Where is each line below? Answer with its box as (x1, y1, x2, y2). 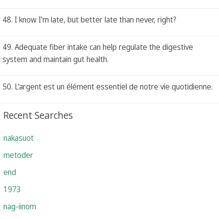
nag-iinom (3, 200, 36, 212)
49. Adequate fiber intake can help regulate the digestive (2, 41, 193, 52)
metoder (3, 149, 33, 160)
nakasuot (3, 132, 34, 143)
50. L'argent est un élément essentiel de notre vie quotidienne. (2, 81, 213, 92)
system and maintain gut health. (2, 53, 109, 65)
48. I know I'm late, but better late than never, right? (2, 14, 176, 25)
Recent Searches (3, 108, 73, 122)
